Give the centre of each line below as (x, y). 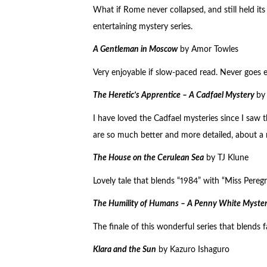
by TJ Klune (226, 158)
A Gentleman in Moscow (135, 50)
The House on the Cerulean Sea (148, 158)
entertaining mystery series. (142, 27)
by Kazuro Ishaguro (193, 250)
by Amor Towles (208, 50)
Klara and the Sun (124, 250)
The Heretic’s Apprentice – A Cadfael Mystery (173, 96)
